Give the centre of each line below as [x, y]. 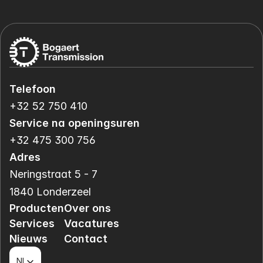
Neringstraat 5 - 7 [53, 174]
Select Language [36, 250]
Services [32, 223]
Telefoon [33, 89]
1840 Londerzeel [50, 192]
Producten [37, 208]
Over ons [87, 208]
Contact [86, 239]
